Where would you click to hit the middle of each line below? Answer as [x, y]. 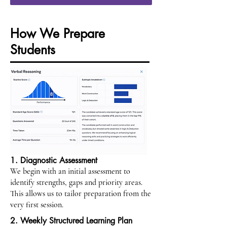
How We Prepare [58, 33]
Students [33, 50]
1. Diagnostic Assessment [54, 160]
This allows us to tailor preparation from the [81, 194]
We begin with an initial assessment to [70, 171]
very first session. [37, 205]
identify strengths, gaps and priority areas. [76, 182]
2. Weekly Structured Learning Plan [71, 221]
